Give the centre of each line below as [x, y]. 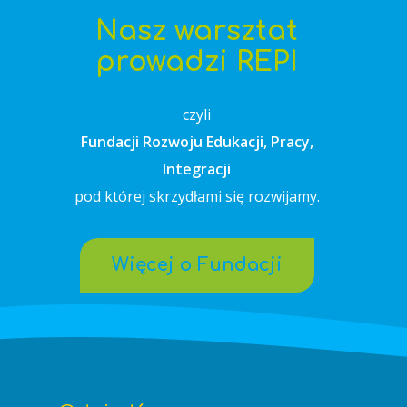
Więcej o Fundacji [197, 264]
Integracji [197, 169]
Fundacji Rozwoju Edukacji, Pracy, [197, 141]
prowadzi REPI [197, 62]
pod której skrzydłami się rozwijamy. [197, 196]
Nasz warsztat [197, 31]
